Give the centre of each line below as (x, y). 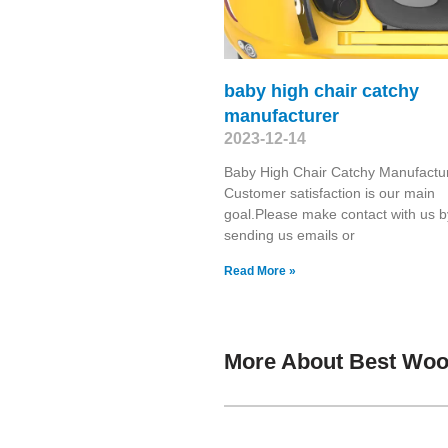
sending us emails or (289, 234)
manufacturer (281, 115)
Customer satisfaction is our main (329, 192)
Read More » (260, 270)
